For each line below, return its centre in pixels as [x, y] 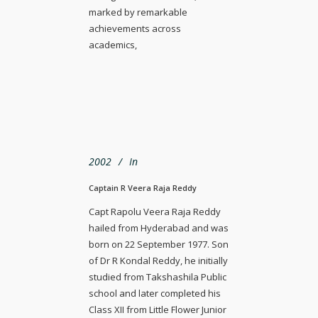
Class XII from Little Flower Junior [158, 309]
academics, [113, 44]
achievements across [135, 28]
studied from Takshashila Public [158, 276]
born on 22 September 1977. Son [159, 244]
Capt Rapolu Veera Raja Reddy [155, 211]
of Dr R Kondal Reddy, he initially [158, 260]
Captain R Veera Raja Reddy [143, 187]
